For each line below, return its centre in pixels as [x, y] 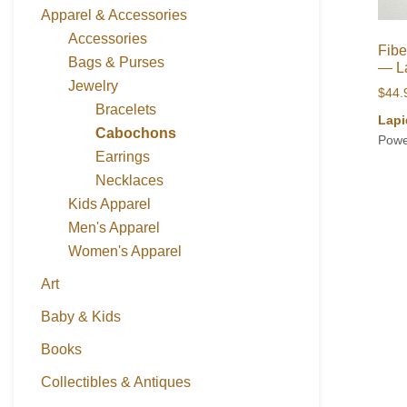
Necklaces [129, 180]
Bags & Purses [116, 62]
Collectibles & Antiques [116, 382]
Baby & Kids [81, 317]
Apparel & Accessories [114, 15]
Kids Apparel [109, 204]
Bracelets [126, 109]
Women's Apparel [125, 251]
